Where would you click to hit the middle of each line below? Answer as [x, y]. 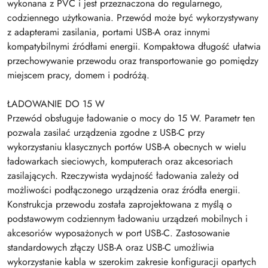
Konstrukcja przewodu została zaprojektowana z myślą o [120, 204]
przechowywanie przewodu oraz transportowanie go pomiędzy [133, 61]
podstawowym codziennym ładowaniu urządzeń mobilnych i [127, 219]
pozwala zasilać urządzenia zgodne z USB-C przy [106, 133]
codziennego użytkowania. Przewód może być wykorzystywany [133, 18]
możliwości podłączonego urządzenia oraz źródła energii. [124, 190]
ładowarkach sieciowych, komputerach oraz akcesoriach [120, 161]
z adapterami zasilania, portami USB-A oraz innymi [109, 32]
